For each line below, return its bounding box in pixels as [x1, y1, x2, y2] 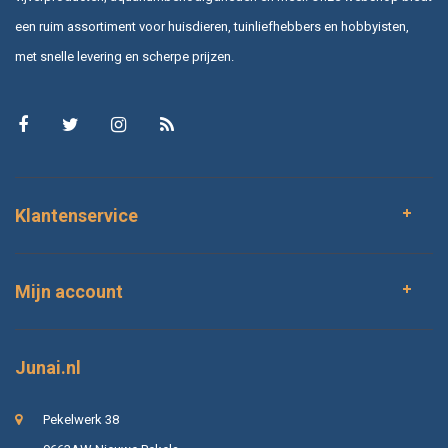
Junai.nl [15, 357, 81, 378]
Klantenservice [15, 205, 138, 226]
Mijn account [15, 281, 123, 302]
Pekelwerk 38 [43, 412, 119, 427]
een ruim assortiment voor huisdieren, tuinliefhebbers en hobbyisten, [15, 19, 409, 34]
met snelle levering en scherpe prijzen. [15, 49, 234, 64]
